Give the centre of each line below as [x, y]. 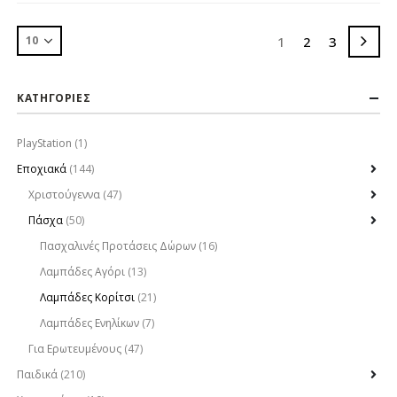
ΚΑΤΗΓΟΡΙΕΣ [54, 97]
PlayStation [45, 144]
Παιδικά [38, 375]
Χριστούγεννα [64, 195]
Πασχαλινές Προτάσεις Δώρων [117, 246]
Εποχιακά [42, 169]
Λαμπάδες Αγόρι [82, 272]
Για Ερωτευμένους [74, 349]
